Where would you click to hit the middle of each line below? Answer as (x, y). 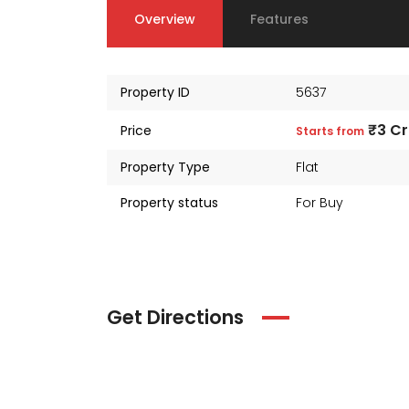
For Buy (319, 203)
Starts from (330, 131)
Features (279, 19)
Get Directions (175, 317)
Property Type (165, 167)
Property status (169, 203)
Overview (165, 19)
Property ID (155, 92)
